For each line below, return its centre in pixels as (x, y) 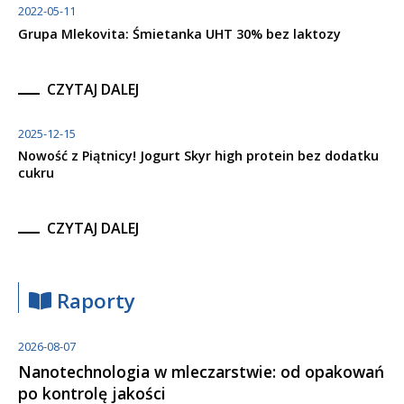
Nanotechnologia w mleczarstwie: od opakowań (201, 371)
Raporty (94, 300)
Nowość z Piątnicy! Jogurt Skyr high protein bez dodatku (198, 155)
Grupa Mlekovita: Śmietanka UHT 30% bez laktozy (179, 33)
